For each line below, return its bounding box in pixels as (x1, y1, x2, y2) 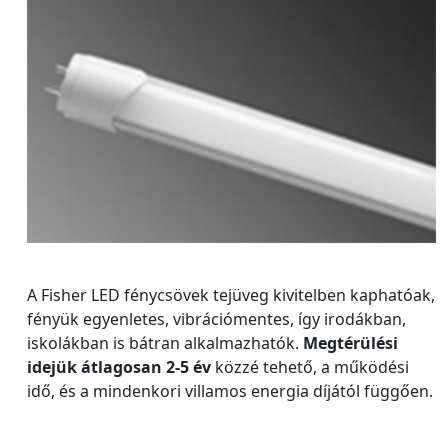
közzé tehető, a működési (211, 355, 409, 378)
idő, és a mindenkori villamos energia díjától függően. (27, 379, 433, 402)
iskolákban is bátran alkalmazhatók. (27, 331, 303, 354)
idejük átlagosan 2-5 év (27, 355, 211, 378)
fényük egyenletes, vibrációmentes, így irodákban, (27, 307, 406, 330)
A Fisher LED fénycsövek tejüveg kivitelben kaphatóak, (27, 283, 435, 306)
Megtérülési (303, 331, 398, 354)
